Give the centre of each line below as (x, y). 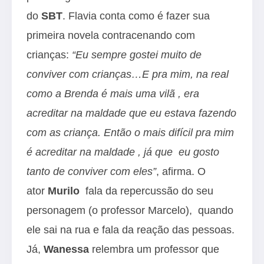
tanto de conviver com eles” (91, 171)
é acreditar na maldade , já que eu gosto (123, 152)
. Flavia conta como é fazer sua (136, 16)
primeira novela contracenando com (111, 35)
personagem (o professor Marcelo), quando (130, 210)
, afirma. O (181, 171)
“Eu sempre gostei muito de (137, 55)
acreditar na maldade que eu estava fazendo (131, 113)
